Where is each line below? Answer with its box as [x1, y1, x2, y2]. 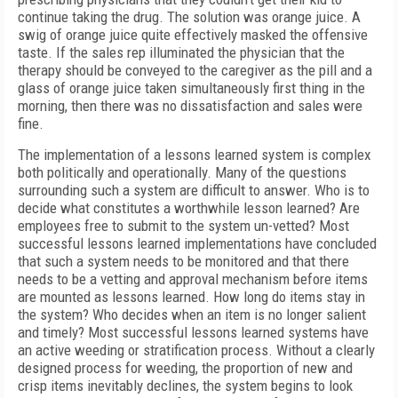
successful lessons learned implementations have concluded [18, 235, 377, 252]
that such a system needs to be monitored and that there [18, 252, 349, 270]
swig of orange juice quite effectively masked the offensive [18, 26, 368, 44]
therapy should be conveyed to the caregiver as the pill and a [18, 61, 372, 79]
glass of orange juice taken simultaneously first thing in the [18, 79, 365, 97]
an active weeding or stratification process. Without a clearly [18, 341, 375, 359]
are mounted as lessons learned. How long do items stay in [18, 288, 365, 306]
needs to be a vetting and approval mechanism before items [18, 270, 368, 288]
